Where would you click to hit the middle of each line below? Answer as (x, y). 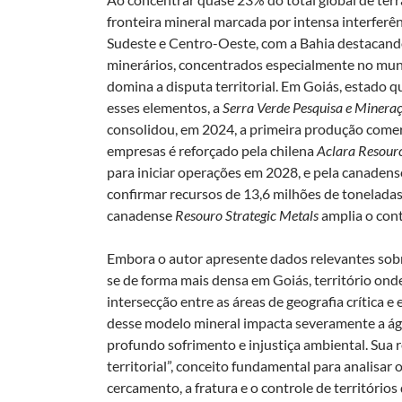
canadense (141, 214)
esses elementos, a (165, 107)
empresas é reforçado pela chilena (212, 150)
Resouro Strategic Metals (247, 214)
